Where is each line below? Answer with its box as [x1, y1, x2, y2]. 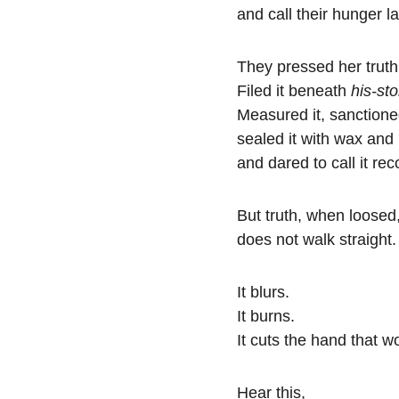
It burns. [237, 307, 295, 325]
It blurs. [237, 283, 289, 301]
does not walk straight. [237, 231, 396, 248]
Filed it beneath [237, 82, 351, 100]
